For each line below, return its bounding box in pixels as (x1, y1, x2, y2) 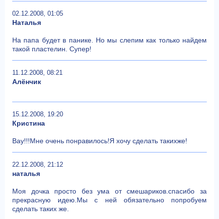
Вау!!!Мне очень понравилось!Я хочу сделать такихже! (12, 136, 187, 145)
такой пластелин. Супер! (12, 44, 91, 53)
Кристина (12, 119, 45, 127)
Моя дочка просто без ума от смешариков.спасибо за (12, 187, 207, 195)
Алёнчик (12, 77, 41, 86)
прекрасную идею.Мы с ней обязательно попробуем (12, 196, 207, 204)
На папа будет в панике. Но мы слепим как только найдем (12, 36, 207, 44)
